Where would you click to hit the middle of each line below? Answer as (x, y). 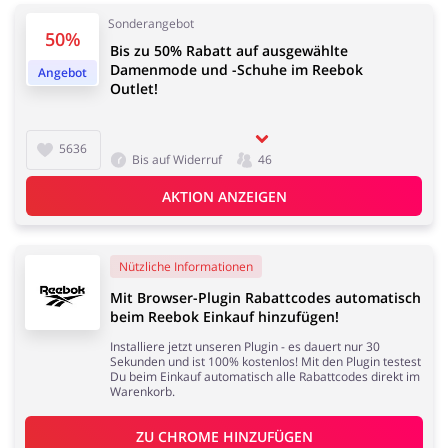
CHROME (188, 436)
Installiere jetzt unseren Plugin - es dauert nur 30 (245, 347)
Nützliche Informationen (186, 267)
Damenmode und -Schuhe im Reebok (236, 70)
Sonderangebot (151, 24)
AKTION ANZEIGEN (224, 196)
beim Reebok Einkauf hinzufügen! (224, 317)
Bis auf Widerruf (177, 160)
